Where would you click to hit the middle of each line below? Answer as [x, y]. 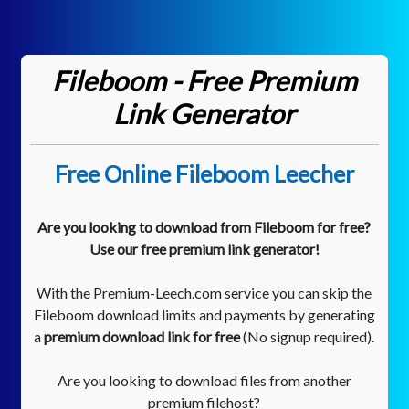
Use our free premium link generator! [204, 249]
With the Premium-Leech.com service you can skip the [204, 293]
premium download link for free [142, 336]
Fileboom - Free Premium [204, 80]
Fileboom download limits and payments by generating [204, 315]
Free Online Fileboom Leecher [204, 173]
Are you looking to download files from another [204, 380]
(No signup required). [308, 336]
